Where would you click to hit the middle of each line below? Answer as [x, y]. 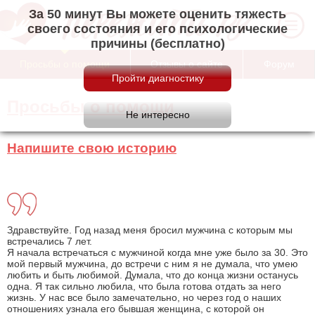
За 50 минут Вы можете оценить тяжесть [157, 14]
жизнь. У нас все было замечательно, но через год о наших [144, 297]
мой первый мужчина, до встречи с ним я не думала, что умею [153, 263]
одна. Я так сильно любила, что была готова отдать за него [144, 286]
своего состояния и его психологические [157, 29]
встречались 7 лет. [50, 241]
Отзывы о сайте [187, 64]
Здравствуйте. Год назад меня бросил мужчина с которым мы [150, 230]
